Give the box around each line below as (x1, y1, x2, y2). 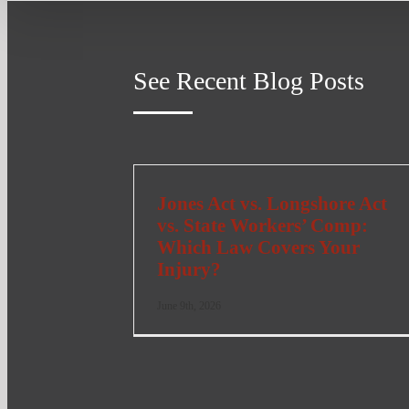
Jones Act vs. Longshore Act (157, 193, 388, 215)
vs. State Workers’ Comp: (157, 215, 369, 236)
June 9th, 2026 (157, 299, 222, 312)
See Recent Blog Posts (133, 67, 365, 96)
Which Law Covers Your (157, 236, 361, 258)
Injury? (157, 258, 222, 280)
